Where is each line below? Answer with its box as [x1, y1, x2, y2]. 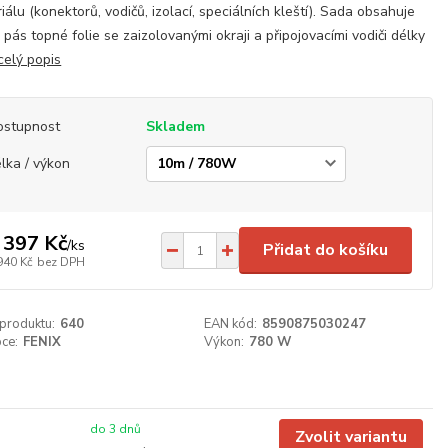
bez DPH [37, 253, 86, 270]
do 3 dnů [89, 421, 141, 437]
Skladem [146, 117, 206, 136]
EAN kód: [203, 315, 257, 333]
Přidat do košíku [263, 239, 388, 261]
